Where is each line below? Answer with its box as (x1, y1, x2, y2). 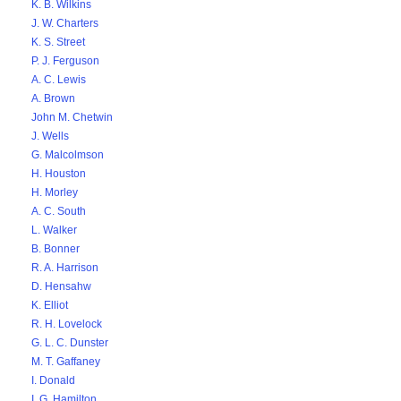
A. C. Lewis (31, 73, 86, 86)
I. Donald (31, 374, 75, 387)
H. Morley (31, 186, 78, 199)
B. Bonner (31, 243, 80, 255)
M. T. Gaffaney (31, 355, 100, 368)
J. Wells (31, 130, 69, 142)
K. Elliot (31, 299, 68, 311)
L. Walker (31, 224, 77, 236)
